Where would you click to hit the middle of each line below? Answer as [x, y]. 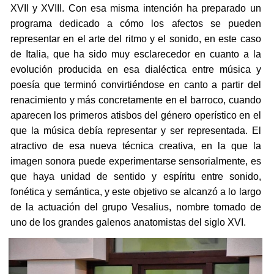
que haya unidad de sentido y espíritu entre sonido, [135, 177]
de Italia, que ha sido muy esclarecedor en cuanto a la [135, 54]
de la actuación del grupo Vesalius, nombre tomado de [135, 207]
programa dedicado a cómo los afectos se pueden [135, 24]
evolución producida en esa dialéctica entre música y [135, 70]
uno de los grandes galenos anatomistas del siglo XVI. [128, 223]
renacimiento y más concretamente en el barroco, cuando [135, 100]
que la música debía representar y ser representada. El [135, 131]
